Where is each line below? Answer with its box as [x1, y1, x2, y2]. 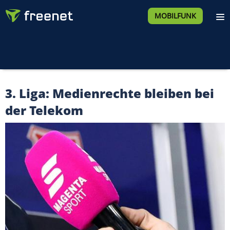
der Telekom [5, 102, 83, 119]
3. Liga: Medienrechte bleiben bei [5, 85, 214, 102]
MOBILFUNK [154, 11, 196, 21]
